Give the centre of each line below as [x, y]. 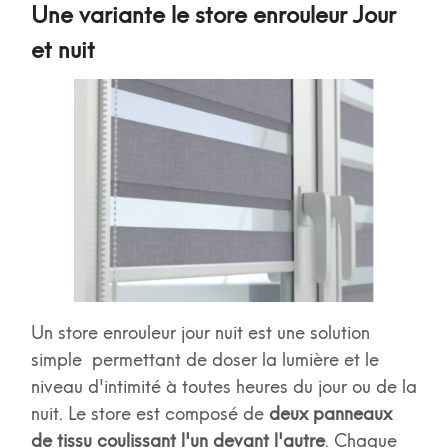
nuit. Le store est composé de [149, 414]
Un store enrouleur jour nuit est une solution [200, 333]
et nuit [65, 49]
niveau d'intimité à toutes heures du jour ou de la [223, 387]
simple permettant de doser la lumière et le [204, 360]
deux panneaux [330, 414]
